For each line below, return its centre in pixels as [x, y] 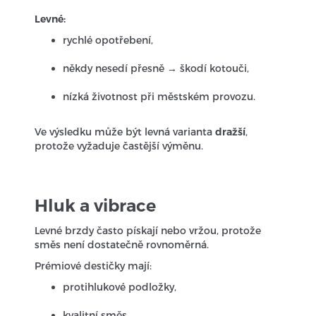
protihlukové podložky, [120, 287]
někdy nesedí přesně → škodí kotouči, [156, 68]
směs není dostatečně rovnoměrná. [122, 244]
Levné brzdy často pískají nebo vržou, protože [148, 230]
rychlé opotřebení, [108, 40]
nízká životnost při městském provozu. [159, 96]
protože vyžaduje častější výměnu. [119, 146]
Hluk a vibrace [96, 206]
